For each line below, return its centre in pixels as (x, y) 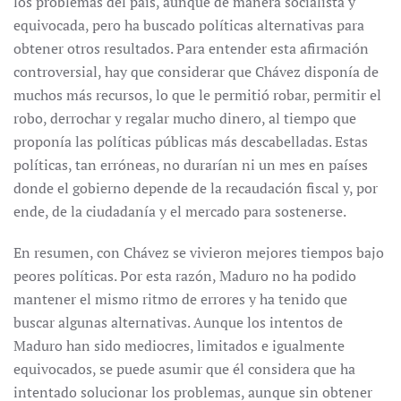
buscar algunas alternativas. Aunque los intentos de (178, 322)
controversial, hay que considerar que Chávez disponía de (196, 72)
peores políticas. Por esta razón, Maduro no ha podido (185, 276)
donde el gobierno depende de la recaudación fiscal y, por (196, 188)
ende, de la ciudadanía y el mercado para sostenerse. (180, 211)
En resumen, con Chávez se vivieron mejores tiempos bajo (199, 252)
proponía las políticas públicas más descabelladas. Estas (191, 141)
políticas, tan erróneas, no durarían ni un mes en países (191, 165)
